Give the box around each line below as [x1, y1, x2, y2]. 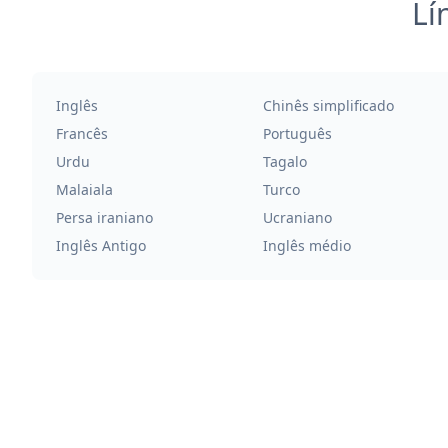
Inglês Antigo [56, 236, 146, 255]
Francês [56, 124, 108, 143]
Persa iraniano [56, 208, 153, 227]
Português [262, 124, 332, 143]
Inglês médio [262, 236, 351, 255]
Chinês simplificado [262, 96, 394, 115]
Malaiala [56, 180, 113, 199]
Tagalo [262, 152, 307, 171]
